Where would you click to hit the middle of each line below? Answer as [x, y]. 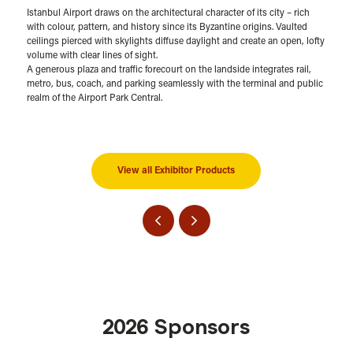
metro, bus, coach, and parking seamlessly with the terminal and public [175, 85]
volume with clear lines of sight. [92, 56]
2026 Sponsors [176, 328]
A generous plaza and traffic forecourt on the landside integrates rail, [169, 71]
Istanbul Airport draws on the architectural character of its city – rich [168, 14]
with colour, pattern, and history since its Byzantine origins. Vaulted [167, 28]
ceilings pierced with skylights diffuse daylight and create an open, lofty [175, 42]
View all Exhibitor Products [176, 171]
